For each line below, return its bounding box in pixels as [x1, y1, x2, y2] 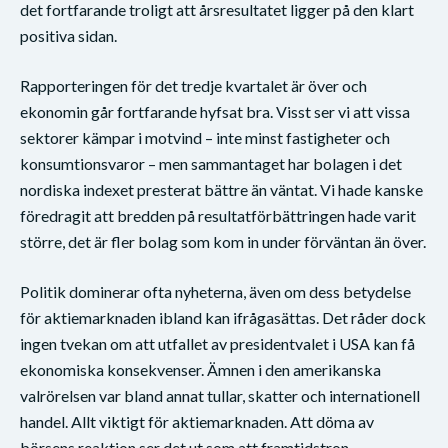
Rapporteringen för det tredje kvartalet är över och [20, 75, 367, 95]
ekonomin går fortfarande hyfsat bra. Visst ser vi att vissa [20, 101, 410, 121]
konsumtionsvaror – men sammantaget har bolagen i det [20, 153, 402, 173]
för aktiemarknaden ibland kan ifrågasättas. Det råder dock [20, 307, 426, 327]
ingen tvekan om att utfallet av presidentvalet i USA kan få [20, 333, 415, 353]
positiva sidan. [20, 25, 117, 45]
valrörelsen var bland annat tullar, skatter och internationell [20, 385, 420, 405]
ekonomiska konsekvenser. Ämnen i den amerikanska [20, 359, 381, 379]
